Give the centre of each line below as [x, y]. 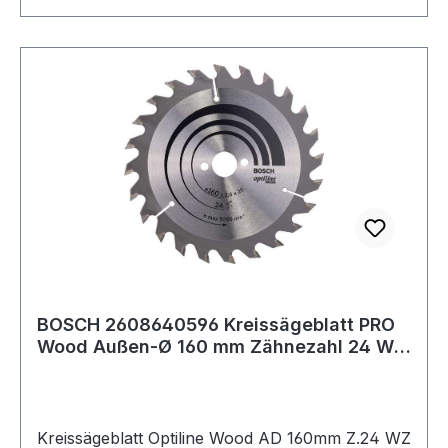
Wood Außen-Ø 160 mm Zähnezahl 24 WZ [221, 346]
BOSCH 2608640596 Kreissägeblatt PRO [216, 324]
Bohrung [74, 368]
